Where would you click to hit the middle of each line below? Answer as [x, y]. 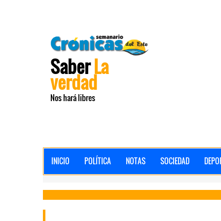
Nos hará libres [73, 98]
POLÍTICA [98, 161]
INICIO [60, 161]
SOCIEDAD [175, 161]
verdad [74, 82]
